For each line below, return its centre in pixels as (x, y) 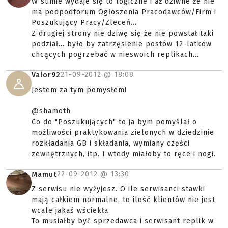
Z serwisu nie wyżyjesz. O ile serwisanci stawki (118, 189)
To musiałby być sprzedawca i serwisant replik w (123, 221)
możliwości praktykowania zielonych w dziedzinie (123, 133)
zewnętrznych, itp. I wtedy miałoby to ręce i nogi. (124, 154)
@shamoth (51, 111)
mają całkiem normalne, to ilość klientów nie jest (123, 200)
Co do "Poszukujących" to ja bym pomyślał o (114, 122)
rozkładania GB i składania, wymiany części (111, 143)
